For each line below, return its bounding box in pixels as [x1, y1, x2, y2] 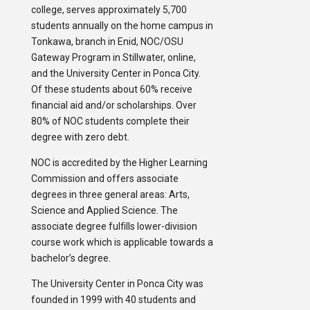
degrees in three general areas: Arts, [30, 189, 190, 201]
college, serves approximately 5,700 [30, 4, 187, 16]
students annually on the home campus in [30, 20, 213, 32]
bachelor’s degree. [30, 253, 111, 264]
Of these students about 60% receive [30, 84, 192, 95]
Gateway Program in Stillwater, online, [30, 52, 196, 64]
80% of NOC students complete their [30, 116, 190, 127]
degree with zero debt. [30, 131, 129, 143]
